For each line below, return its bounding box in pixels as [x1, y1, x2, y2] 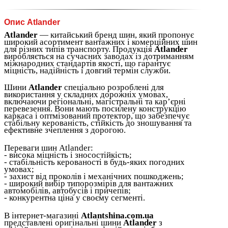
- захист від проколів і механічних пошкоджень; [4, 171, 184, 181]
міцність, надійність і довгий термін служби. [4, 65, 170, 75]
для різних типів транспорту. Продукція [4, 44, 154, 54]
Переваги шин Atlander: [4, 142, 93, 153]
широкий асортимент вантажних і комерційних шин [4, 37, 197, 47]
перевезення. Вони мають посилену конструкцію [4, 103, 186, 113]
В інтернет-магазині [4, 210, 81, 220]
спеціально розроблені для [62, 82, 164, 92]
